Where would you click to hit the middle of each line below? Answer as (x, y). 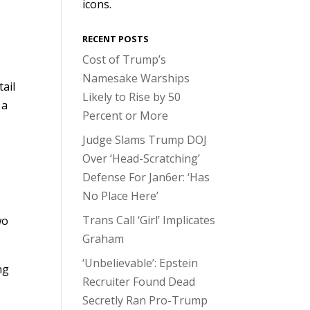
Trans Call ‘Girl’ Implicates (149, 220)
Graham (103, 239)
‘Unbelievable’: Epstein (140, 263)
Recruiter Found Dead (139, 282)
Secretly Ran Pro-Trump (145, 300)
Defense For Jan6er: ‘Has (146, 177)
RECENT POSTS (116, 39)
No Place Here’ (121, 196)
